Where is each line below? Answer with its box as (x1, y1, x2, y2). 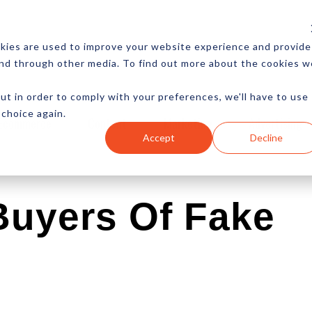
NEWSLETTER (41, 40, 115, 52)
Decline (249, 131, 283, 143)
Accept (143, 131, 175, 143)
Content (88, 114, 127, 132)
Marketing (163, 114, 212, 132)
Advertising (249, 114, 303, 132)
